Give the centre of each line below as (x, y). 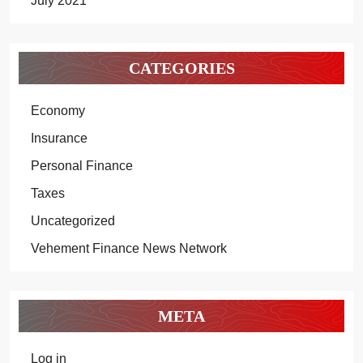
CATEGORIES (181, 68)
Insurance (59, 138)
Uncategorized (73, 221)
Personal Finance (81, 166)
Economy (58, 111)
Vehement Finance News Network (128, 248)
